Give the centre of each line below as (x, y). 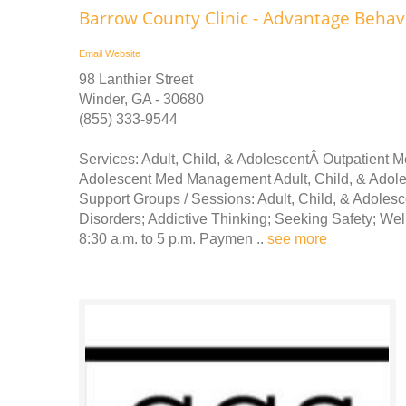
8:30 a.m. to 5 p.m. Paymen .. (173, 238)
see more (297, 238)
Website (123, 53)
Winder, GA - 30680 (141, 99)
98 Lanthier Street (136, 79)
